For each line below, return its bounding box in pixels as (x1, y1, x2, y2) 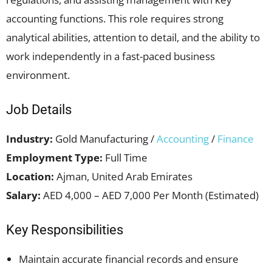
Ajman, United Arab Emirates (54, 169, 192, 183)
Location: (6, 169, 54, 183)
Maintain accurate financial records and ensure (19, 252, 239, 266)
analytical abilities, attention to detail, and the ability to (6, 30, 260, 44)
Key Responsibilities (6, 222, 123, 237)
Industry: (6, 132, 53, 146)
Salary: (6, 188, 41, 202)
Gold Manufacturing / (53, 132, 157, 146)
